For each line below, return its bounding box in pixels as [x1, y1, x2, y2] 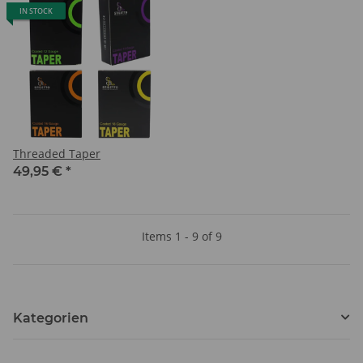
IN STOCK [19, 5, 53, 16]
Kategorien [13, 310, 88, 326]
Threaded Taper [13, 145, 100, 161]
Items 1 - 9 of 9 [141, 228, 222, 244]
